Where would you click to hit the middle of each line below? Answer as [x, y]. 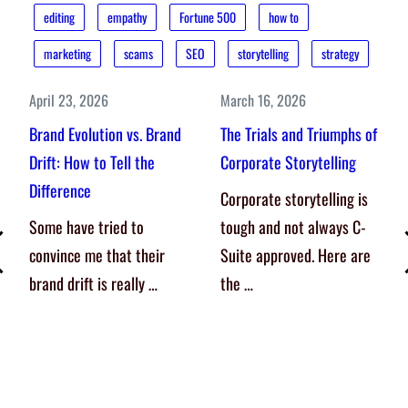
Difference [60, 191]
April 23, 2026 [69, 101]
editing [59, 17]
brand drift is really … [93, 284]
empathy [127, 17]
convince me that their [97, 255]
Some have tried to [87, 227]
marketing [67, 54]
